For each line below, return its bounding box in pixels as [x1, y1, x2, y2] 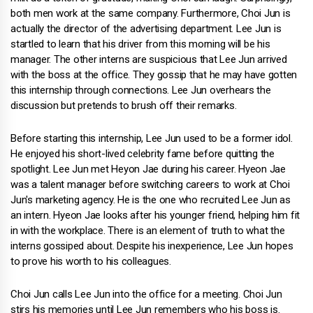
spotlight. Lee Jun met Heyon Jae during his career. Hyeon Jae [10, 163, 286, 175]
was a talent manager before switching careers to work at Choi [10, 178, 290, 191]
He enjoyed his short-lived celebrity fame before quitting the [10, 147, 275, 160]
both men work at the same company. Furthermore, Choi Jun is [10, 7, 291, 20]
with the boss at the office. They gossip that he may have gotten [10, 68, 297, 81]
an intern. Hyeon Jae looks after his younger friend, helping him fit [10, 209, 300, 221]
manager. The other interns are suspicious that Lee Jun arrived [10, 53, 287, 66]
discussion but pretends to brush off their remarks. [10, 99, 237, 112]
